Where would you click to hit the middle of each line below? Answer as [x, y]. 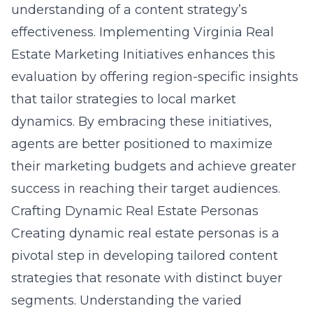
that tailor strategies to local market [124, 99]
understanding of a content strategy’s [129, 10]
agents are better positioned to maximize [142, 144]
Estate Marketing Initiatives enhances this [143, 54]
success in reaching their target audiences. [146, 189]
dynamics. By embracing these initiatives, [141, 122]
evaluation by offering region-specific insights [155, 77]
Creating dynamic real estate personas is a [145, 233]
